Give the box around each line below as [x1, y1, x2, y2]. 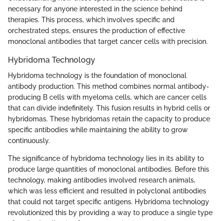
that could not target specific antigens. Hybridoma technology [8, 198, 209, 206]
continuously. [8, 137, 50, 145]
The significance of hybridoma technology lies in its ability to [8, 154, 204, 162]
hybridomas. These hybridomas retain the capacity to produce [8, 115, 210, 123]
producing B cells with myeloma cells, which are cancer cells [8, 93, 207, 101]
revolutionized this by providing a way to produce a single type [8, 209, 213, 217]
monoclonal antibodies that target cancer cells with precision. [8, 37, 208, 45]
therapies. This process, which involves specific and [8, 15, 175, 24]
